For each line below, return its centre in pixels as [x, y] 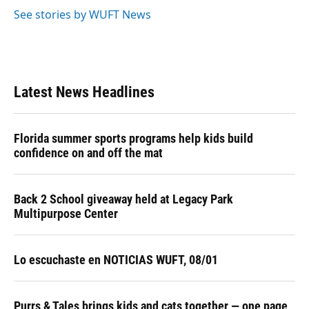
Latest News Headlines [84, 92]
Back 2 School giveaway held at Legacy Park [123, 199]
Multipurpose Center [66, 213]
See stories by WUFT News [82, 14]
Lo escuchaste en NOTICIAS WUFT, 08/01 [116, 259]
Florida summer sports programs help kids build [133, 138]
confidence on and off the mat [88, 152]
